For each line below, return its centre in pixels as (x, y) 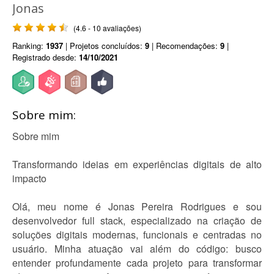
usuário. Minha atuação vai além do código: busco (137, 249)
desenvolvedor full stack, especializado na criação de (137, 220)
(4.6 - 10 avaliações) (107, 28)
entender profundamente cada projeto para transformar (137, 263)
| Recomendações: (185, 46)
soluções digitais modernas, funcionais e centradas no (137, 235)
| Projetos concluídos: (104, 46)
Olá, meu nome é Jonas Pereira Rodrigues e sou (137, 206)
